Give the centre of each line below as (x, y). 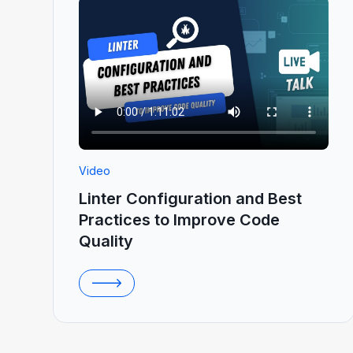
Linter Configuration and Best (191, 199)
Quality (106, 241)
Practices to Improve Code (180, 220)
